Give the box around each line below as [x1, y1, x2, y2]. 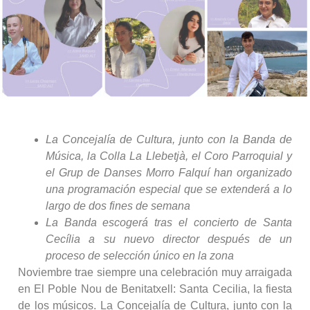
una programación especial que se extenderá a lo [46, 183, 292, 195]
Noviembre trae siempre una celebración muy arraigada [18, 266, 292, 278]
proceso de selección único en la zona [46, 249, 234, 262]
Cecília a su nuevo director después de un [46, 232, 292, 245]
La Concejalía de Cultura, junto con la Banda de [46, 133, 292, 145]
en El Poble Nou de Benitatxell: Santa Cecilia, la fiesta [18, 282, 292, 295]
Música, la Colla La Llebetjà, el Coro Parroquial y [46, 149, 292, 162]
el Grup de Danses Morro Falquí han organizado [46, 166, 292, 179]
